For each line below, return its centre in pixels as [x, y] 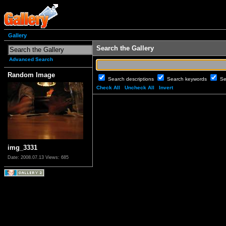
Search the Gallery [125, 48]
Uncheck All [139, 88]
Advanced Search [31, 60]
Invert [166, 88]
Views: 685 [57, 158]
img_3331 [22, 148]
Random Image [31, 75]
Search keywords [188, 79]
